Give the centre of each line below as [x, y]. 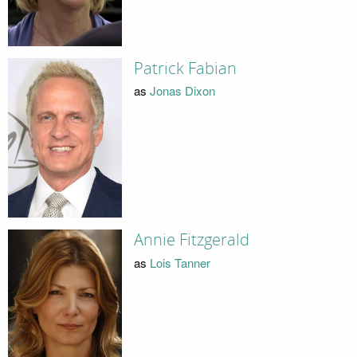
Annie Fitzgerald [191, 240]
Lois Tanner [180, 262]
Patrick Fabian [185, 68]
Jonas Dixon [182, 91]
